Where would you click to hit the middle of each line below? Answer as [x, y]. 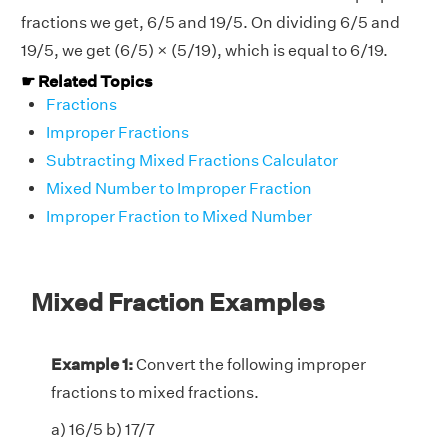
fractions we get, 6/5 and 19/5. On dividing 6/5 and [210, 22]
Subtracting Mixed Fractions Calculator [192, 160]
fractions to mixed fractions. [155, 392]
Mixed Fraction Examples [178, 301]
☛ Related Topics [87, 81]
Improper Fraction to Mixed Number [179, 216]
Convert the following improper [249, 364]
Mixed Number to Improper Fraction [179, 188]
